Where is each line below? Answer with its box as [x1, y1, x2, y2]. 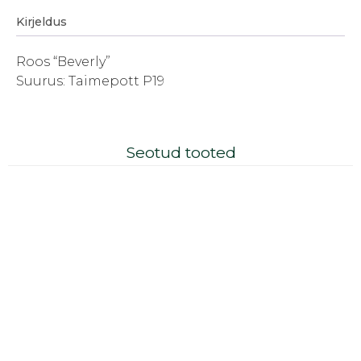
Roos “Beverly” [16, 54, 110, 70]
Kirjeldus [16, 15, 67, 30]
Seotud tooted [125, 143, 236, 163]
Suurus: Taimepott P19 [16, 73, 164, 89]
